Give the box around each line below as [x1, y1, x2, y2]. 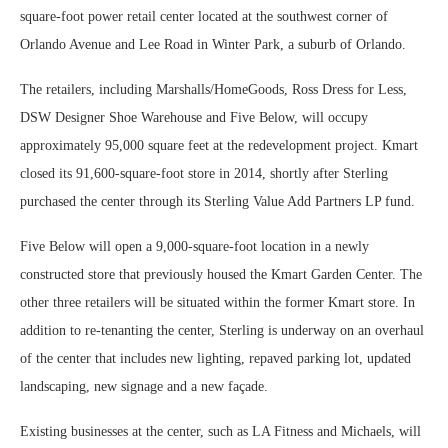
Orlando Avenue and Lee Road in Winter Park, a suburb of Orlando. [20, 36, 406, 52]
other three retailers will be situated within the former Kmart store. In [20, 294, 415, 310]
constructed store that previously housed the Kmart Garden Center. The [20, 266, 422, 282]
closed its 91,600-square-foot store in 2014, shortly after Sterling [20, 165, 388, 181]
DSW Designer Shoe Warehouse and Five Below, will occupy [20, 109, 368, 125]
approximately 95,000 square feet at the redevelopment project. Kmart [20, 137, 418, 153]
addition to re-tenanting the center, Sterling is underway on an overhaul [20, 322, 424, 338]
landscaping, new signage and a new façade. [20, 378, 268, 394]
